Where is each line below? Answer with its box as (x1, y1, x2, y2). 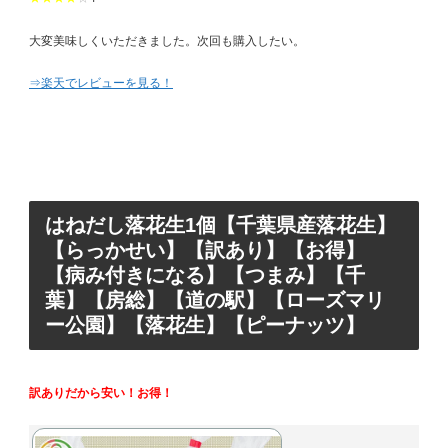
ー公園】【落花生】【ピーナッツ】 (45, 314, 365, 337)
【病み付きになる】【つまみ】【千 (45, 264, 365, 287)
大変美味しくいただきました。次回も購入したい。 (29, 33, 305, 48)
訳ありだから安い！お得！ (29, 385, 173, 400)
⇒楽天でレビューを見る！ (29, 76, 173, 91)
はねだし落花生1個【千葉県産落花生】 (45, 214, 396, 237)
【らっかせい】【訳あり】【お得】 (45, 239, 365, 262)
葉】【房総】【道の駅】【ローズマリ (45, 289, 385, 312)
